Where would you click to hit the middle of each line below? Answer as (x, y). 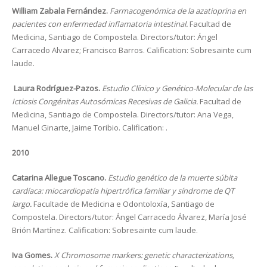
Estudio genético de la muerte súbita (173, 178)
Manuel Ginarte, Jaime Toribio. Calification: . (90, 128)
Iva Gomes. (33, 255)
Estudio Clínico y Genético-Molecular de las (177, 88)
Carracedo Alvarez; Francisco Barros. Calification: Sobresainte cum (132, 50)
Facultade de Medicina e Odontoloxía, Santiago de (124, 204)
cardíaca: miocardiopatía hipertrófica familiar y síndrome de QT (123, 191)
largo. (23, 204)
